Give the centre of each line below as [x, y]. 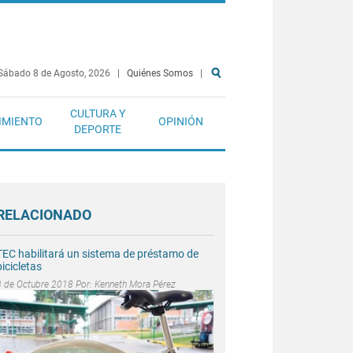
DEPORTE [98, 129]
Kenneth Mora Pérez [135, 284]
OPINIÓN [181, 121]
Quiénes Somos [160, 73]
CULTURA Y [98, 113]
